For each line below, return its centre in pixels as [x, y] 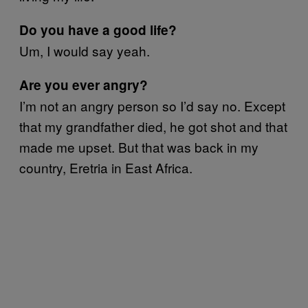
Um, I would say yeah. [85, 51]
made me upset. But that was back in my [139, 147]
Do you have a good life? [98, 30]
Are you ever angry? [84, 85]
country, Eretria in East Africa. [106, 167]
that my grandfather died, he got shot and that [153, 126]
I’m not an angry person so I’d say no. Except [152, 106]
